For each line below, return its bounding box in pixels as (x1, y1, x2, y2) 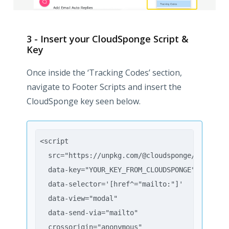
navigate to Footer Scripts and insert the (27, 81, 181, 93)
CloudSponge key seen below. (27, 96, 141, 107)
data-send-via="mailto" (40, 209, 138, 217)
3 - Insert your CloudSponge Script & (27, 33, 189, 45)
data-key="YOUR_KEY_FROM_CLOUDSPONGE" (40, 166, 195, 174)
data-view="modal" (40, 194, 118, 203)
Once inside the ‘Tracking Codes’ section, (27, 67, 182, 79)
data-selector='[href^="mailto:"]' (40, 180, 183, 189)
